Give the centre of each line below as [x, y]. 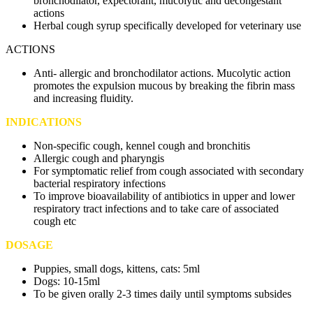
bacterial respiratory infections [100, 183]
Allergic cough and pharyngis [99, 158]
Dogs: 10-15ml [67, 281]
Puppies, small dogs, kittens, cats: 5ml [117, 268]
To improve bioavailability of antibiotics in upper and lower [164, 196]
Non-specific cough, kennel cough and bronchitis [142, 145]
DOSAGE [29, 245]
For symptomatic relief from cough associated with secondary [169, 170]
